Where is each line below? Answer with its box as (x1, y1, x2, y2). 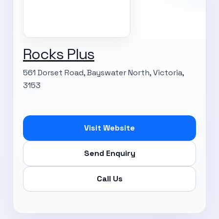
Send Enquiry (84, 148, 135, 158)
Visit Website (84, 122, 135, 133)
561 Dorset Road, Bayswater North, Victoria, (23, 67, 184, 78)
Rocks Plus (23, 44, 94, 64)
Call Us (96, 173, 123, 184)
